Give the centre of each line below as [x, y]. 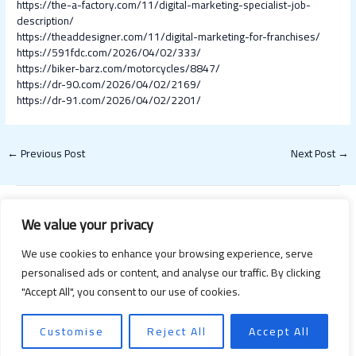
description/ [46, 21]
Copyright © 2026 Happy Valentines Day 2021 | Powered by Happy [178, 306]
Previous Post [52, 154]
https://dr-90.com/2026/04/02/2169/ [109, 85]
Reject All [176, 331]
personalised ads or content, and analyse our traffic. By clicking [171, 273]
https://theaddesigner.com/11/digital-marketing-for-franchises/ [169, 37]
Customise [72, 331]
